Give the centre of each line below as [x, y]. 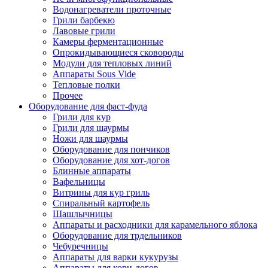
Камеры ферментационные [108, 42]
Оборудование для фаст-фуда [88, 106]
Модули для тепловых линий [112, 63]
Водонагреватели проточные [112, 9]
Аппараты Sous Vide [94, 74]
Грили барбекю [84, 20]
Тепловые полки [86, 85]
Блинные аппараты [92, 171]
